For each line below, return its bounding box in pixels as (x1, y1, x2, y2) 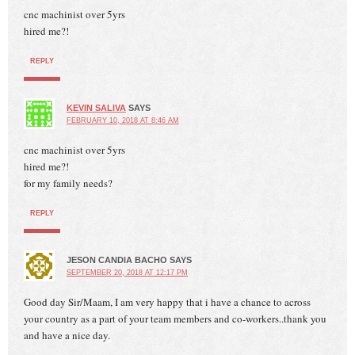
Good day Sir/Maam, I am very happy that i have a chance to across (24, 294, 311, 309)
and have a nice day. (24, 327, 110, 342)
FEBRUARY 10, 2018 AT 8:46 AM (67, 116, 179, 124)
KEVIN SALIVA (67, 102, 126, 113)
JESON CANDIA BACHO (67, 254, 167, 265)
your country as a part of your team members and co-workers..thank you (24, 311, 326, 326)
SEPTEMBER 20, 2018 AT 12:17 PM (67, 268, 188, 277)
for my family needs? (24, 175, 113, 190)
